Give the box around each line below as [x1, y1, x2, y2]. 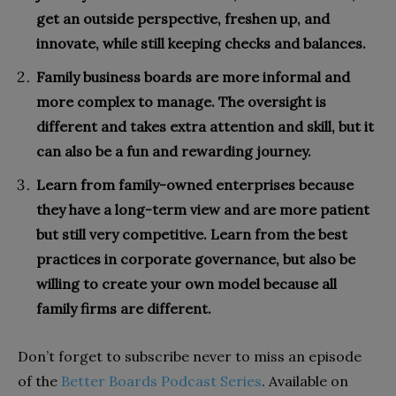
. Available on [262, 372, 348, 391]
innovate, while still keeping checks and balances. [36, 34, 366, 53]
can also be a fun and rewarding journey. [36, 142, 311, 161]
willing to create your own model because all [36, 275, 337, 293]
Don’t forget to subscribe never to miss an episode [18, 347, 362, 366]
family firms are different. [36, 300, 211, 318]
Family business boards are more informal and [36, 68, 350, 87]
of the [18, 372, 61, 391]
